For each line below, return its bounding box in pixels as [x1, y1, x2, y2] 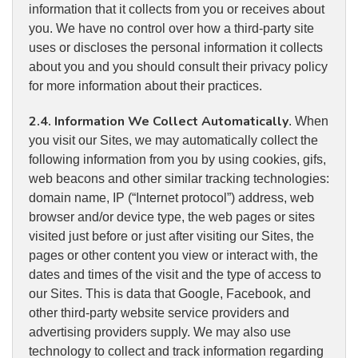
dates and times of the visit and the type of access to [29, 268, 321, 282]
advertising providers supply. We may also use [29, 325, 291, 340]
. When [288, 114, 328, 129]
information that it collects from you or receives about [29, 2, 324, 17]
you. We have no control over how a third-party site [29, 22, 314, 36]
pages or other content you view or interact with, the [29, 249, 318, 263]
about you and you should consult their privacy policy [29, 60, 328, 74]
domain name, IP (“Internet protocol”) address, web [29, 191, 314, 205]
